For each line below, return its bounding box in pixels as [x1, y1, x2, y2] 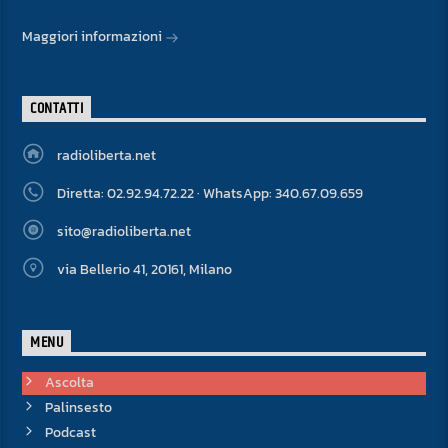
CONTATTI [30, 96, 84, 122]
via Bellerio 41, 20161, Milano [56, 259, 232, 281]
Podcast [44, 421, 96, 443]
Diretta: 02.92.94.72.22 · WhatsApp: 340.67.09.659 [56, 183, 363, 205]
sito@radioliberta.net [56, 221, 191, 243]
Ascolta [44, 371, 94, 393]
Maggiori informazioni [22, 26, 166, 48]
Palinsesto [44, 396, 112, 418]
